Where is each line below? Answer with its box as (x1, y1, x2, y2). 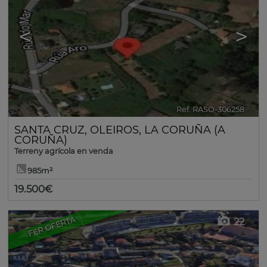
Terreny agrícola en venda (14, 147, 113, 156)
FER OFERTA (27, 215, 77, 238)
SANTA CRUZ (14, 123, 85, 136)
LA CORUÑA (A (144, 123, 225, 136)
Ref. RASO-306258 (176, 105, 244, 114)
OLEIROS (90, 123, 139, 136)
